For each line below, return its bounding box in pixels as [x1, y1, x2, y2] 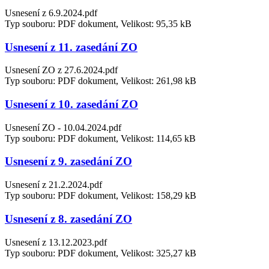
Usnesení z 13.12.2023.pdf [5, 237, 107, 247]
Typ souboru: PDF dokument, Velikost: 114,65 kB [5, 133, 196, 144]
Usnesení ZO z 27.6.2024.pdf [5, 65, 118, 76]
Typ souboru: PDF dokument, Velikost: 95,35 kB [5, 18, 192, 29]
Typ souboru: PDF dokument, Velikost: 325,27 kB [5, 247, 196, 258]
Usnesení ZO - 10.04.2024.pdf [5, 122, 121, 133]
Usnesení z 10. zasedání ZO [5, 97, 138, 110]
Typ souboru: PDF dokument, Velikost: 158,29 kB [5, 190, 196, 201]
